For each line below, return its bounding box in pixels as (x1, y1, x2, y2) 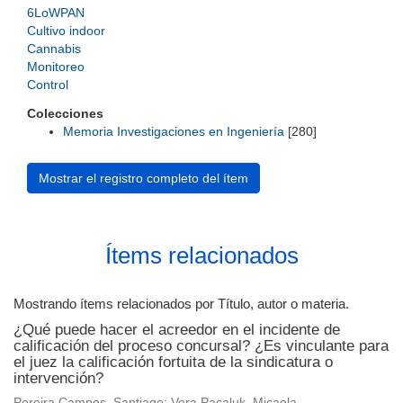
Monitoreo (27, 59, 85, 74)
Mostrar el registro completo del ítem (39, 171, 248, 185)
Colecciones (27, 106, 103, 121)
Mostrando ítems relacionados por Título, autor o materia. (13, 296, 349, 311)
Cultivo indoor (27, 23, 105, 38)
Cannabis (27, 41, 81, 56)
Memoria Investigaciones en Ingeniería (63, 124, 284, 139)
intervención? (13, 370, 103, 387)
